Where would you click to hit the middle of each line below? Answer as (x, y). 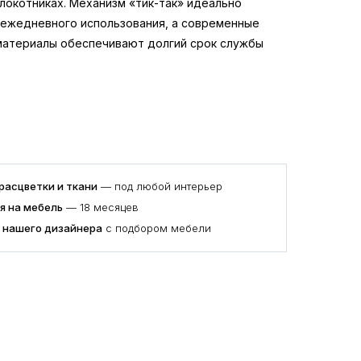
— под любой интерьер (160, 186)
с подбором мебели (157, 228)
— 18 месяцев (101, 207)
